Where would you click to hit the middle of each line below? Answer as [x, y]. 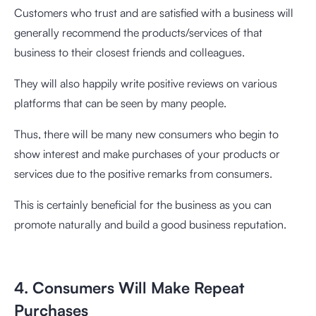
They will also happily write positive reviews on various [146, 83]
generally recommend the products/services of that [138, 32]
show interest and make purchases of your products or [147, 154]
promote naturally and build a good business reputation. [150, 224]
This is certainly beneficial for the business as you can [143, 205]
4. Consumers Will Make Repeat [129, 287]
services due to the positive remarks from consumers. [143, 174]
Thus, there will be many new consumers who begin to [146, 134]
